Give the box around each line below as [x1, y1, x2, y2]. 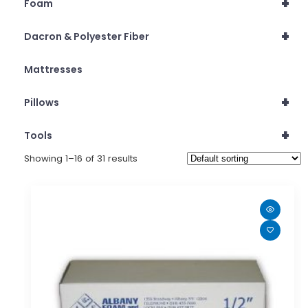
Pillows [24, 95, 59, 109]
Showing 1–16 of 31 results [24, 151, 137, 165]
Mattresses [24, 62, 82, 76]
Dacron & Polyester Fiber [24, 29, 149, 43]
